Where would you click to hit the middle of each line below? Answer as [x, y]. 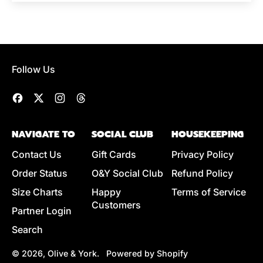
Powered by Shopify [147, 253]
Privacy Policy [203, 154]
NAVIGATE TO [43, 134]
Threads [105, 98]
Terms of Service [209, 192]
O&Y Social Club [127, 173]
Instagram [87, 98]
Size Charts [37, 192]
